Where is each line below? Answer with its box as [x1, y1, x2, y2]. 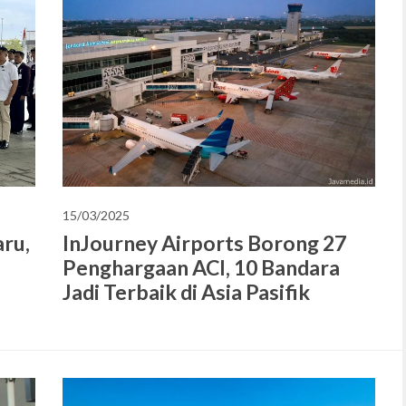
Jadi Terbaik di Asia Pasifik [63, 279, 310, 305]
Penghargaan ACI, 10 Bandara [63, 255, 340, 281]
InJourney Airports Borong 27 [63, 230, 346, 256]
